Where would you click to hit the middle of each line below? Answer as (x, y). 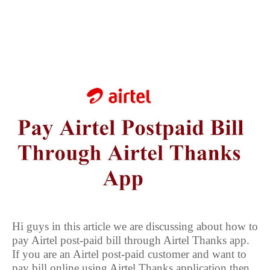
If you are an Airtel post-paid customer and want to (129, 254)
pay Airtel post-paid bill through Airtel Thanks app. (131, 240)
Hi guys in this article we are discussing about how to (135, 226)
